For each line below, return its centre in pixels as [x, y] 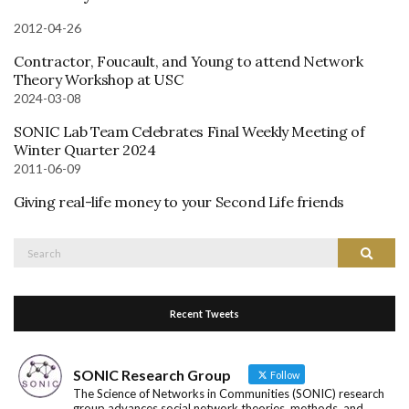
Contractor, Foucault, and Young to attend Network [189, 61]
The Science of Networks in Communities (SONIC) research [229, 393]
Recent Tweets [204, 313]
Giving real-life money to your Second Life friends [179, 201]
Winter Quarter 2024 [85, 149]
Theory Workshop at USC [99, 79]
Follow [284, 374]
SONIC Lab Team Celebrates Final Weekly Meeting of [189, 131]
